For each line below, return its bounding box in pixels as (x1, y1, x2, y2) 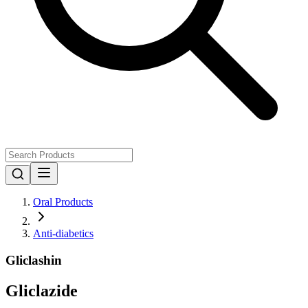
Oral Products (33, 196, 93, 208)
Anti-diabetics (33, 228, 93, 239)
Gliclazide (5, 281, 78, 300)
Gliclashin (5, 252, 62, 267)
